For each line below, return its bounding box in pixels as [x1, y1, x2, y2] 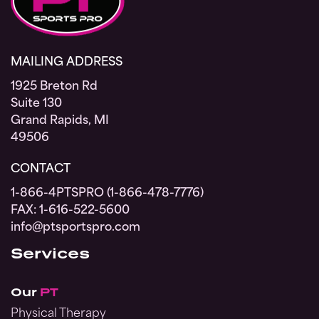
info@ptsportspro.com [11, 222, 140, 234]
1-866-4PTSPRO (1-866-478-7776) [11, 188, 204, 200]
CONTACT [11, 164, 70, 176]
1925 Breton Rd [11, 81, 98, 93]
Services [11, 244, 90, 262]
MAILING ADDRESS [11, 57, 122, 69]
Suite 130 [11, 98, 62, 110]
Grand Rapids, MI [11, 115, 109, 127]
